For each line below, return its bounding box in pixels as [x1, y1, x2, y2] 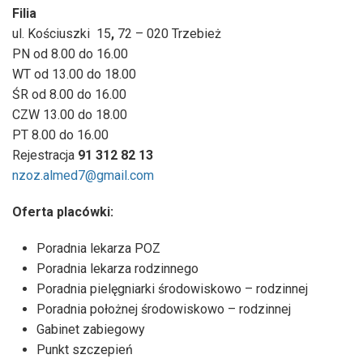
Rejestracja [12, 147, 75, 163]
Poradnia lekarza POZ [36, 240, 160, 256]
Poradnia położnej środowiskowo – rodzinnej [36, 301, 291, 317]
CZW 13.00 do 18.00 [12, 106, 127, 122]
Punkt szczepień [36, 341, 133, 357]
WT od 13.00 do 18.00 [12, 66, 136, 82]
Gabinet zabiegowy [36, 321, 145, 337]
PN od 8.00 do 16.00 [12, 45, 128, 62]
